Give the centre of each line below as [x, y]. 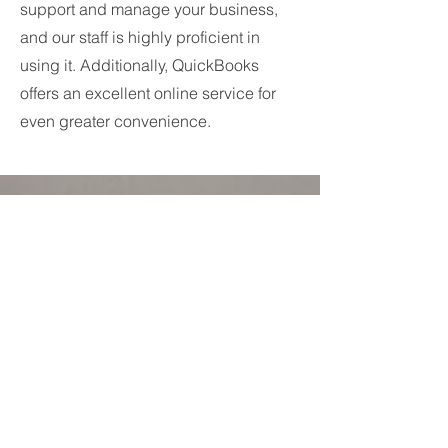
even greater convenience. [115, 121]
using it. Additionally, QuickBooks [139, 65]
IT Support [67, 246]
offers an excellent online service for [148, 93]
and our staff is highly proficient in [140, 37]
